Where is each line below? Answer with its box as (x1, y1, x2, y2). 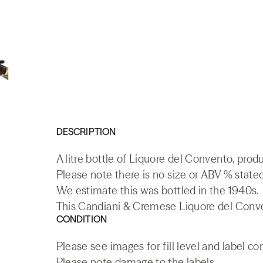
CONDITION (56, 213, 107, 225)
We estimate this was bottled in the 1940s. (56, 184, 259, 197)
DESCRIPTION (56, 126, 116, 137)
